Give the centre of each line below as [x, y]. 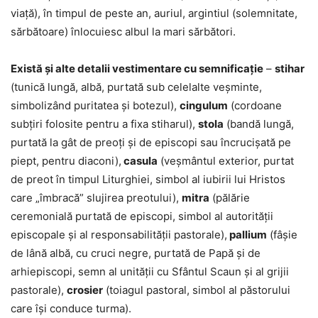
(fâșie [282, 234]
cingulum [204, 105]
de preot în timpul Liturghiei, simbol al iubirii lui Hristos [148, 179]
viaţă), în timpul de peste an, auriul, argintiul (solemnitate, [154, 13]
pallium [247, 234]
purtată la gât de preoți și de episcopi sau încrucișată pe [151, 142]
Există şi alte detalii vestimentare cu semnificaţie [137, 68]
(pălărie [230, 197]
